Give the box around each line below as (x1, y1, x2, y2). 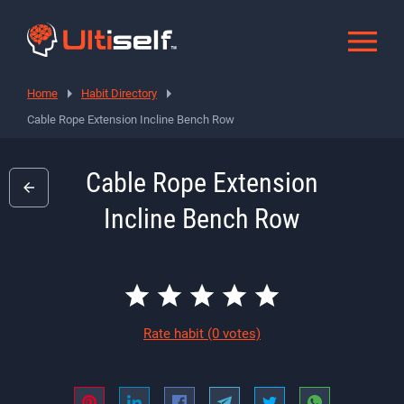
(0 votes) (207, 325, 261, 342)
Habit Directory (81, 86, 157, 100)
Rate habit (143, 325, 207, 342)
